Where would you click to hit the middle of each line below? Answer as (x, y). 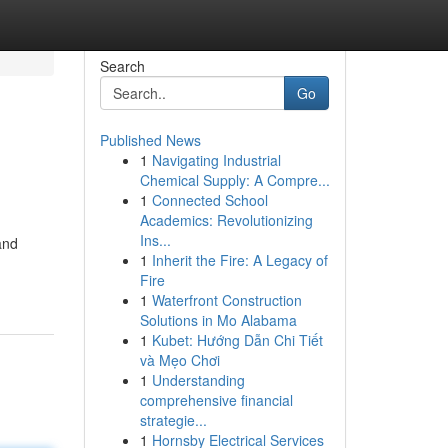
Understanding (198, 380)
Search (122, 66)
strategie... (173, 420)
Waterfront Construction (226, 300)
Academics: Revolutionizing (226, 220)
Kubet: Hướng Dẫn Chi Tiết (237, 340)
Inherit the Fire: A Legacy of (239, 260)
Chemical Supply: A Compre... (234, 180)
